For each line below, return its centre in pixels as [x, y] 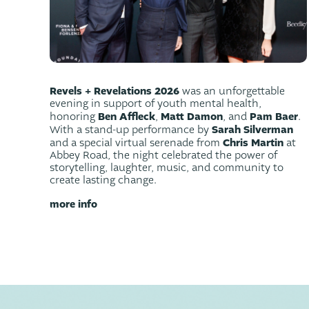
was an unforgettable [232, 91]
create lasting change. [103, 180]
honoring [74, 117]
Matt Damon [192, 116]
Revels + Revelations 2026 [114, 91]
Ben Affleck [127, 116]
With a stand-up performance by [131, 130]
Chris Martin [253, 142]
